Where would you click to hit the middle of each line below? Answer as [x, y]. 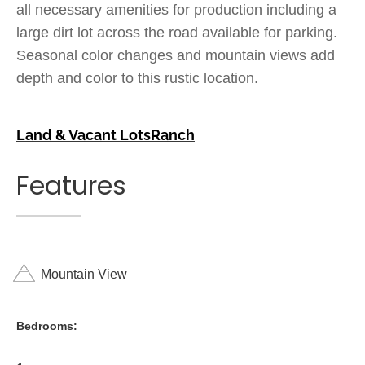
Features [71, 185]
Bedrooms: [47, 326]
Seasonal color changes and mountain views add [176, 55]
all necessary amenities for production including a [176, 10]
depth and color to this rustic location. [137, 78]
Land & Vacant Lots [84, 135]
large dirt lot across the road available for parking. [177, 33]
